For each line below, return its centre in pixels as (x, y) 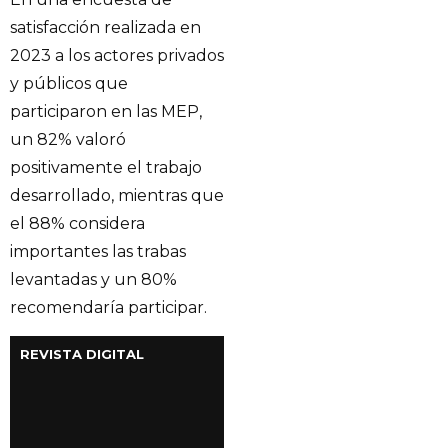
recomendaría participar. (108, 307)
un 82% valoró (68, 139)
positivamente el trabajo (106, 167)
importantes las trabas (98, 251)
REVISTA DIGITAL (82, 354)
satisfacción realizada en (105, 27)
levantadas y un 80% (93, 279)
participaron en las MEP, (106, 111)
